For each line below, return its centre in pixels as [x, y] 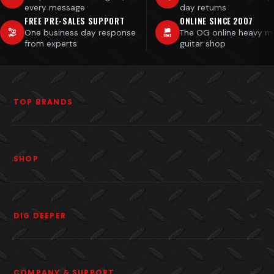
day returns [203, 7]
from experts [51, 43]
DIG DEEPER [40, 215]
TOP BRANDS [43, 102]
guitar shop [203, 43]
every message [55, 7]
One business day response [80, 32]
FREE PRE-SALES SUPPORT [75, 20]
